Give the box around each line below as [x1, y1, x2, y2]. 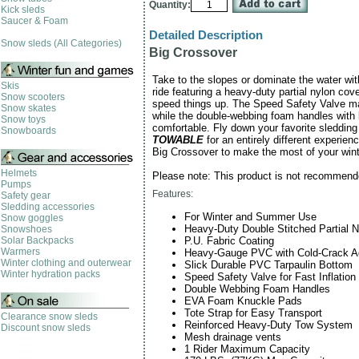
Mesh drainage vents [184, 330, 281, 343]
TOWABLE [152, 134, 204, 147]
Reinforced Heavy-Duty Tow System [184, 318, 353, 331]
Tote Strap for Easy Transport [184, 306, 322, 319]
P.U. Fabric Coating [184, 234, 274, 247]
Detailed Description [149, 28, 263, 42]
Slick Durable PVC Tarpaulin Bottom [184, 258, 353, 271]
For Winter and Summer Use [184, 210, 317, 223]
